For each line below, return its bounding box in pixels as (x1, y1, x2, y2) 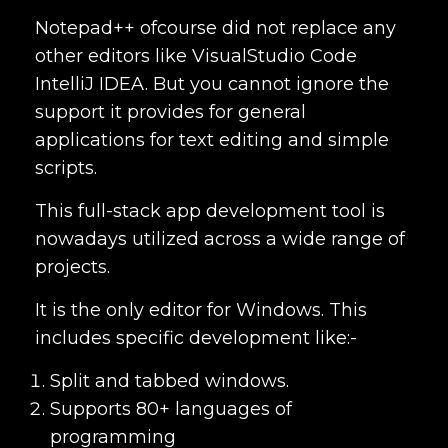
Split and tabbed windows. (50, 369, 289, 392)
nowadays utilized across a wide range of (35, 227, 405, 250)
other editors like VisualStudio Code (35, 44, 357, 67)
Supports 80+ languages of (50, 397, 292, 420)
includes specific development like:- (35, 326, 357, 349)
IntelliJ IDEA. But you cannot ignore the (35, 72, 389, 95)
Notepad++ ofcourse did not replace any (35, 16, 396, 39)
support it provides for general (35, 100, 306, 123)
